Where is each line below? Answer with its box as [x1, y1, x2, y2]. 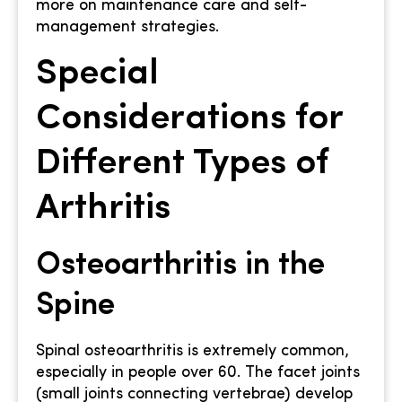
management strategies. [36, 19, 219, 37]
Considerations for [36, 100, 343, 137]
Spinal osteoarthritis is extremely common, [36, 342, 349, 360]
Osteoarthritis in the [36, 249, 325, 282]
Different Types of [36, 145, 328, 182]
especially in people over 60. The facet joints [36, 363, 360, 381]
